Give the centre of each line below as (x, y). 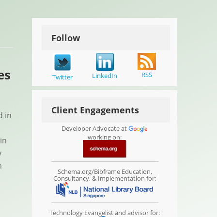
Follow (66, 38)
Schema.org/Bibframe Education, (105, 171)
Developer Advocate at (95, 128)
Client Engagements (95, 110)
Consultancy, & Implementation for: (105, 178)
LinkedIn (105, 76)
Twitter (63, 77)
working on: (105, 137)
